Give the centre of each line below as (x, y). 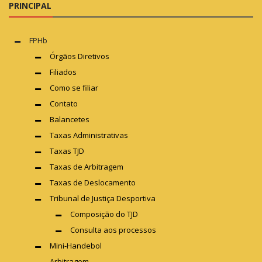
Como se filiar (74, 87)
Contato (64, 103)
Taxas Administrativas (89, 135)
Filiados (63, 72)
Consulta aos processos (113, 230)
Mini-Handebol (76, 245)
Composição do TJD (104, 214)
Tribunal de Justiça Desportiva (103, 198)
